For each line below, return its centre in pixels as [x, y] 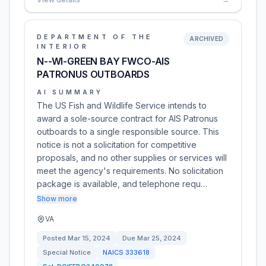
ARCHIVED [206, 39]
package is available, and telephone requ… [122, 184]
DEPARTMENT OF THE [95, 37]
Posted [55, 238]
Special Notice [67, 252]
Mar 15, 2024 [89, 238]
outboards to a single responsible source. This [128, 132]
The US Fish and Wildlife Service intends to [122, 105]
